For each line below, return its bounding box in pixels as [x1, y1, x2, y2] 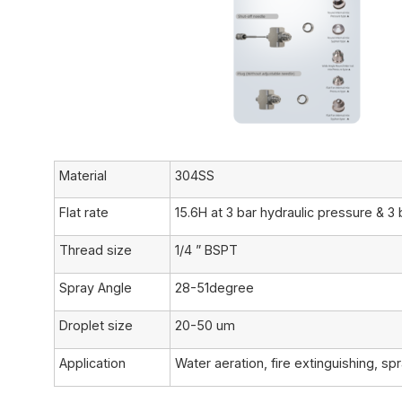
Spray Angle [59, 280, 132, 296]
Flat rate [59, 205, 109, 221]
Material [59, 168, 107, 184]
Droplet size [59, 318, 133, 334]
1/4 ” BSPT [175, 242, 238, 258]
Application [59, 355, 126, 371]
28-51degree [175, 280, 254, 296]
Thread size [59, 242, 132, 258]
